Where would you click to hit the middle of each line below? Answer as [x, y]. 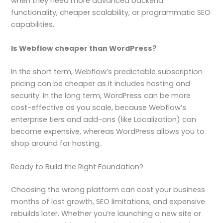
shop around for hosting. [56, 143]
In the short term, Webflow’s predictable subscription [107, 71]
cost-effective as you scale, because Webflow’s [99, 107]
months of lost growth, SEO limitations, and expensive [108, 202]
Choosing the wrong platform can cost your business [108, 190]
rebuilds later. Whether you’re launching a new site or [106, 214]
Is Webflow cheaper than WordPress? [84, 48]
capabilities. [33, 25]
